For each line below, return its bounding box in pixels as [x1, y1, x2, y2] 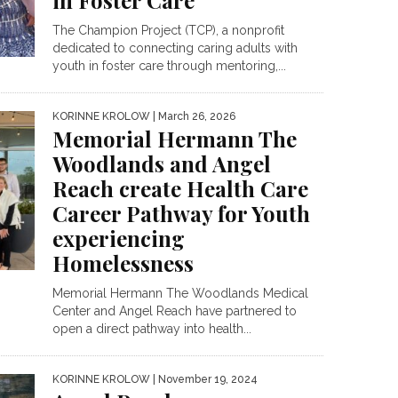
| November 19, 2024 [150, 373, 258, 386]
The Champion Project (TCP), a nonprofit [52, 23, 284, 38]
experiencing [52, 224, 185, 253]
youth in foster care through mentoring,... [52, 59, 286, 74]
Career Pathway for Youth [52, 199, 310, 228]
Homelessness [52, 249, 194, 278]
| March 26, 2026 [150, 110, 235, 123]
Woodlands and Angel [52, 149, 271, 179]
